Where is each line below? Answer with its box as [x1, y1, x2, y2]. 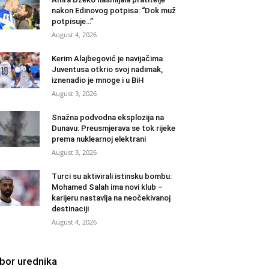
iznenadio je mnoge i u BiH [52, 76, 144, 85]
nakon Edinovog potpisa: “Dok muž [52, 6, 176, 16]
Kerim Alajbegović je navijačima [52, 54, 163, 64]
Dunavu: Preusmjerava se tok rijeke [52, 124, 175, 133]
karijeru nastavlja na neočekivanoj [52, 193, 171, 203]
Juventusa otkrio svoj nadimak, [52, 65, 163, 74]
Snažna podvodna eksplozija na [52, 113, 164, 122]
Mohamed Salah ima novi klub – [52, 183, 163, 192]
